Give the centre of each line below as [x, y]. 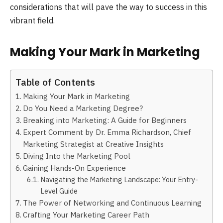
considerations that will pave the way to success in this [109, 7]
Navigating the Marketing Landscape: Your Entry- [119, 179]
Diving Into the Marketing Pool [77, 156]
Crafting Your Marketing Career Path [86, 214]
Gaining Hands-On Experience [76, 167]
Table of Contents [55, 82]
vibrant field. [32, 20]
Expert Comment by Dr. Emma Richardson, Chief [107, 132]
